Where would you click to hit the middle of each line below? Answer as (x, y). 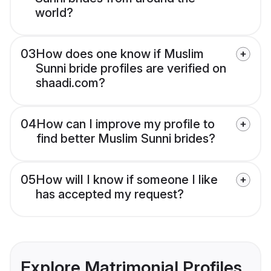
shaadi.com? (70, 83)
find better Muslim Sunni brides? (126, 139)
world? (54, 13)
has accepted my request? (110, 194)
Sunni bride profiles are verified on (131, 69)
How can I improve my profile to (126, 124)
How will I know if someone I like (127, 180)
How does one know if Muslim (120, 54)
